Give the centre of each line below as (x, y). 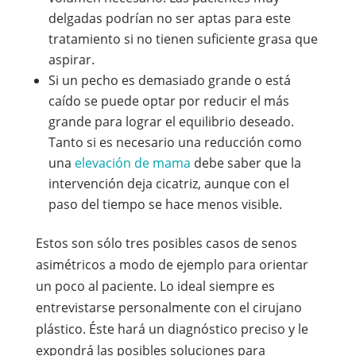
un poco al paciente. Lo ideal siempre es (155, 286)
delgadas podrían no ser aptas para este (169, 18)
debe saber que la (246, 163)
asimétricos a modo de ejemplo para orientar (172, 265)
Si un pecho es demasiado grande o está (169, 80)
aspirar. (71, 60)
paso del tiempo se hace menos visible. (165, 204)
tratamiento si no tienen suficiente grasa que (183, 39)
